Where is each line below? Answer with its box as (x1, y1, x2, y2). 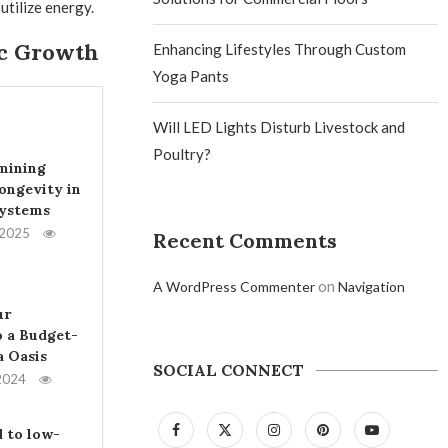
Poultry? (153, 145, 212, 163)
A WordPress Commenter (153, 278, 316, 295)
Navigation (338, 278, 406, 295)
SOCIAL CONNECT (153, 360, 305, 380)
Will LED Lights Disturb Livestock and (153, 118, 406, 136)
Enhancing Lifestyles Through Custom (153, 40, 407, 58)
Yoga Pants (153, 67, 230, 85)
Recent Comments (153, 228, 338, 253)
